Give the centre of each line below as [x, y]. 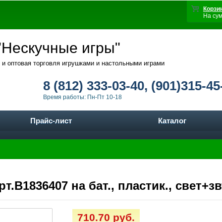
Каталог [172, 121]
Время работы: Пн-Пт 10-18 [83, 97]
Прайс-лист [51, 121]
